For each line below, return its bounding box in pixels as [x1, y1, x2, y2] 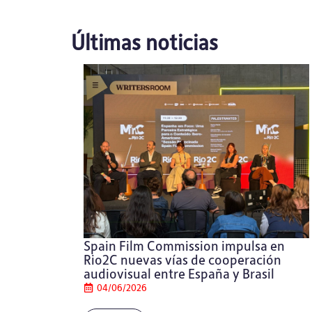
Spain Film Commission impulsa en [84, 237, 285, 254]
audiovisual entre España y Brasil [84, 265, 274, 282]
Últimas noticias [71, 27, 218, 55]
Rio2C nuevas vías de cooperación [84, 251, 281, 268]
